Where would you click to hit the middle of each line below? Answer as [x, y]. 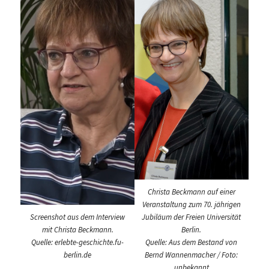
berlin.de [78, 255]
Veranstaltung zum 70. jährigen [191, 204]
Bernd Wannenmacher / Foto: [192, 255]
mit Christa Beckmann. [77, 229]
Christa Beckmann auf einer [191, 192]
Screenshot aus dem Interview [78, 217]
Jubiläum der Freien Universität [192, 217]
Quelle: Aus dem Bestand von [192, 242]
